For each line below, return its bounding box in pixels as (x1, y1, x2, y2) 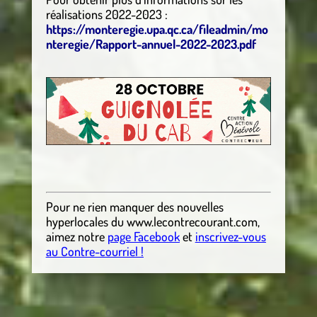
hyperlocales (45, 214, 108, 230)
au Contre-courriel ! (45, 243, 144, 260)
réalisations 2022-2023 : (45, 6, 168, 22)
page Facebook (107, 229, 180, 245)
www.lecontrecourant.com (126, 214, 258, 230)
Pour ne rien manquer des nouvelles (45, 199, 224, 215)
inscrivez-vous (195, 229, 266, 245)
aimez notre (45, 229, 105, 245)
